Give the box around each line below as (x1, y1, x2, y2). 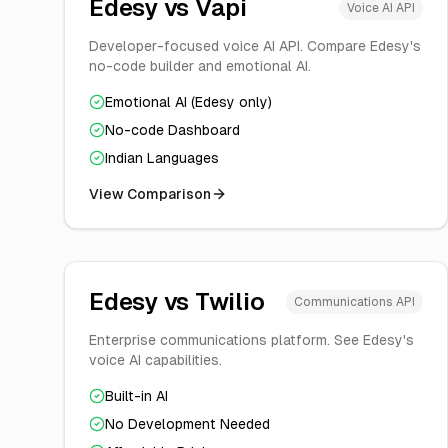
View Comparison (89, 186, 211, 202)
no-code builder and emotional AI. (89, 58, 311, 74)
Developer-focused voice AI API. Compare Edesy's (89, 38, 421, 54)
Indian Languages (105, 150, 219, 166)
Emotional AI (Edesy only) (105, 94, 272, 110)
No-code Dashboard (105, 122, 240, 138)
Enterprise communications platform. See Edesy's (89, 332, 414, 348)
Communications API (294, 295, 415, 309)
